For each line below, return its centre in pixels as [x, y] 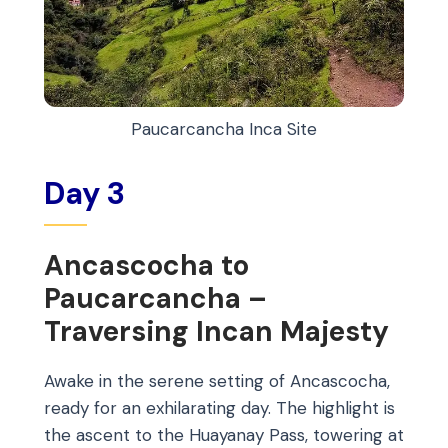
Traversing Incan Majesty [216, 331]
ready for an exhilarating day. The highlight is [219, 408]
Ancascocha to [146, 265]
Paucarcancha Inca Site [224, 128]
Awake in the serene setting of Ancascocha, [217, 381]
